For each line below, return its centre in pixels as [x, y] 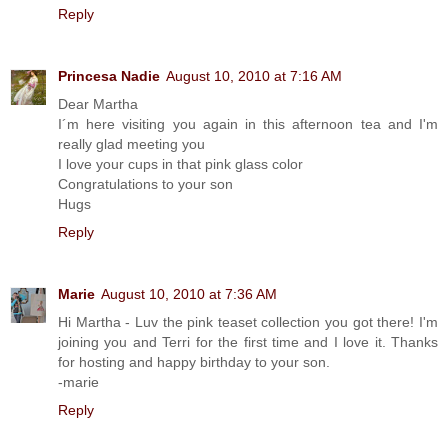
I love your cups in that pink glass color [180, 163]
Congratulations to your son [145, 183]
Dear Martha [98, 103]
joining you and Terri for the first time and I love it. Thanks [248, 341]
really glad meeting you [131, 143]
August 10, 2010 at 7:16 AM [254, 75]
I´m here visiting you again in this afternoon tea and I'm [248, 123]
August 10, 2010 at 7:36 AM [189, 293]
